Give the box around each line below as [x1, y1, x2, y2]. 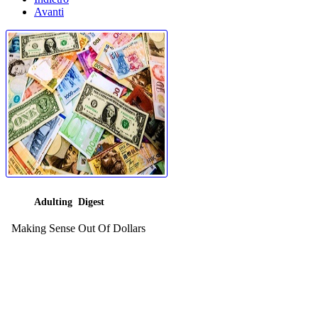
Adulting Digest [34, 197, 104, 208]
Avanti [34, 5, 64, 18]
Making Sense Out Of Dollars [6, 222, 146, 235]
